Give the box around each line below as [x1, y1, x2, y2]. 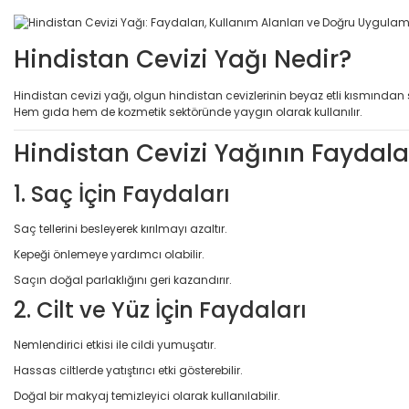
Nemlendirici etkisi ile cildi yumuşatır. [14, 336, 216, 352]
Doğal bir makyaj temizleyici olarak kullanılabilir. [14, 387, 280, 404]
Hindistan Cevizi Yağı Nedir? [14, 42, 351, 76]
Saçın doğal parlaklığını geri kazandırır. [14, 271, 232, 288]
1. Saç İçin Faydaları [14, 178, 230, 209]
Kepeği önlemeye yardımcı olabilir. [14, 246, 204, 262]
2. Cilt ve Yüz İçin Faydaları [14, 294, 307, 325]
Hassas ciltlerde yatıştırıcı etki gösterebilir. [14, 362, 243, 378]
